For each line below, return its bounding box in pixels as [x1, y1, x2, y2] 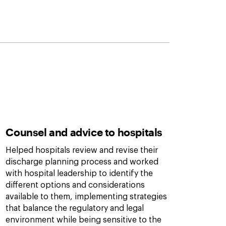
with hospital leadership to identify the [6, 169, 153, 178]
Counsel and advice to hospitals [6, 126, 162, 138]
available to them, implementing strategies [6, 193, 167, 201]
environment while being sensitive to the [6, 216, 162, 224]
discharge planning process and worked [6, 158, 159, 166]
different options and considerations [6, 181, 145, 189]
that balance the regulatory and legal [6, 204, 144, 212]
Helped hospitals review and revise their [6, 146, 158, 154]
